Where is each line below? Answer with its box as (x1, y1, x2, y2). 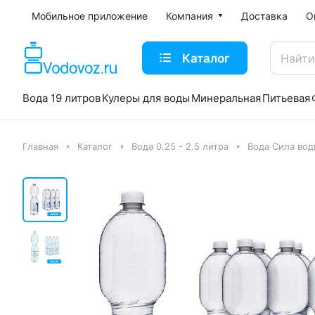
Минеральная (191, 91, 261, 105)
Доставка (241, 10, 288, 22)
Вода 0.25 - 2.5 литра (131, 141, 229, 152)
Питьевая (262, 91, 310, 105)
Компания (166, 10, 213, 22)
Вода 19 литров (22, 91, 101, 105)
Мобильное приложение (32, 10, 148, 22)
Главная (22, 141, 58, 152)
